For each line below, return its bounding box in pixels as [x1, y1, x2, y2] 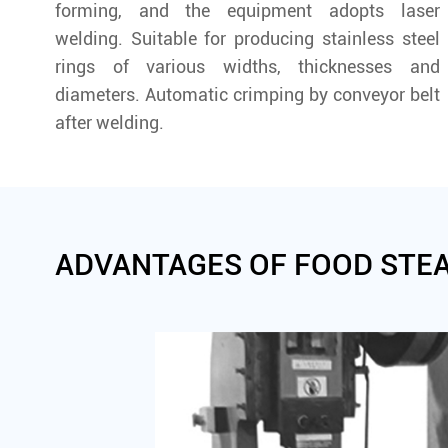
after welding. [55, 111, 164, 133]
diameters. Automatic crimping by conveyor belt [55, 83, 440, 105]
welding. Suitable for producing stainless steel [55, 27, 440, 49]
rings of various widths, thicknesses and [55, 55, 440, 77]
